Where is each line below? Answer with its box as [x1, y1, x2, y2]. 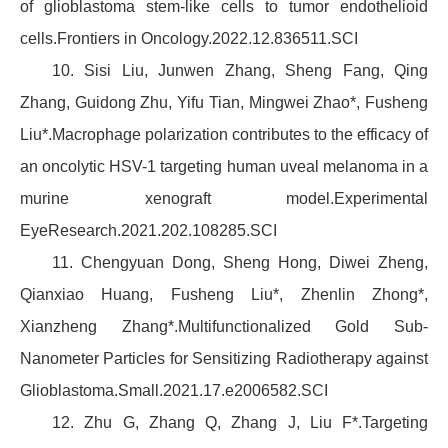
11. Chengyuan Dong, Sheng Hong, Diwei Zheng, [52, 254, 428, 272]
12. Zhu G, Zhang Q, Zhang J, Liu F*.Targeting [52, 414, 428, 432]
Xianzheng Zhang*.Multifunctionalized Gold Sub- [20, 318, 428, 336]
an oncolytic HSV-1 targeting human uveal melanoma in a [20, 158, 428, 176]
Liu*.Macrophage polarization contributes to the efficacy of [20, 126, 428, 144]
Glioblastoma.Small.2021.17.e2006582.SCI [20, 382, 328, 400]
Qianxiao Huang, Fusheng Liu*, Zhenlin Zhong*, [20, 286, 428, 304]
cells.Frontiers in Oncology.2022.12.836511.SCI [20, 30, 358, 48]
